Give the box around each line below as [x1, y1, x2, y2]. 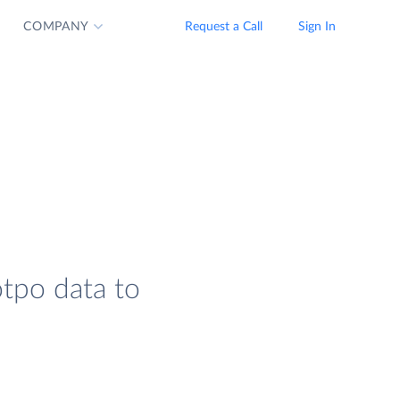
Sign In [298, 21, 336, 33]
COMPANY [23, 21, 90, 33]
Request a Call [185, 21, 262, 33]
